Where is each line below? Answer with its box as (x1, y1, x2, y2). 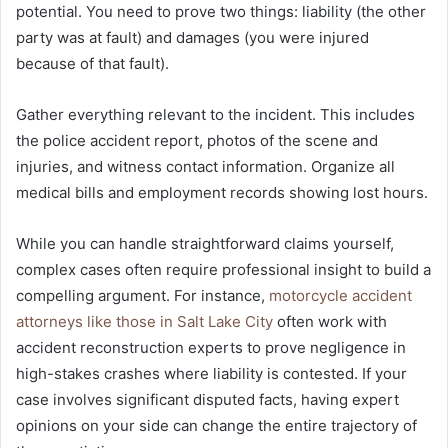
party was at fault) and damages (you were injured (16, 28, 369, 48)
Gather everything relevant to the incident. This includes (16, 105, 415, 125)
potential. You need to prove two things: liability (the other (16, 2, 426, 22)
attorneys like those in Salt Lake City (16, 312, 273, 332)
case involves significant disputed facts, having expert (16, 390, 399, 410)
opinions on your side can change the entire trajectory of (16, 416, 417, 436)
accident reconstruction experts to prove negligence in (16, 338, 406, 358)
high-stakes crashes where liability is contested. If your (16, 364, 407, 384)
